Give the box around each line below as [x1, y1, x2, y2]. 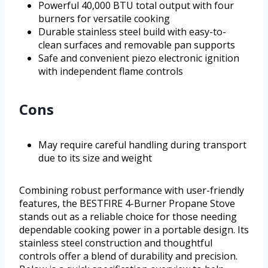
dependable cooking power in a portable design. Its [19, 223, 249, 236]
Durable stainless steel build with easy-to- [38, 25, 226, 38]
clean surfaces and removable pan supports [38, 38, 235, 51]
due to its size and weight [38, 151, 152, 165]
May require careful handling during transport [38, 138, 246, 151]
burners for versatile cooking [38, 11, 170, 25]
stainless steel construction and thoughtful [19, 236, 212, 249]
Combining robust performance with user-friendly [19, 183, 244, 197]
